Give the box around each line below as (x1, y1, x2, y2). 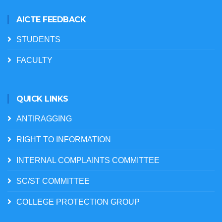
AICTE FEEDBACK (16, 15, 86, 24)
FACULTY (16, 56, 53, 64)
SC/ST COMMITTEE (16, 177, 90, 185)
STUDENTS (16, 35, 60, 44)
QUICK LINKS (16, 94, 68, 104)
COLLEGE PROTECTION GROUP (16, 198, 140, 206)
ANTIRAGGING (16, 114, 72, 123)
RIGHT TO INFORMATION (16, 135, 111, 144)
